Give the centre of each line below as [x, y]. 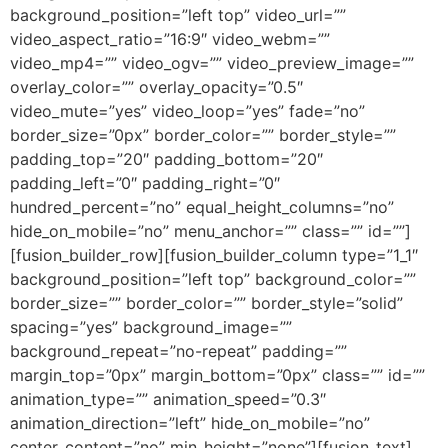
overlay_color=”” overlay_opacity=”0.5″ [156, 87]
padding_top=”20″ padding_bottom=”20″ [166, 159]
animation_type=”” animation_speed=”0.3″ [168, 399]
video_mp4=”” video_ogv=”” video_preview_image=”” [212, 63]
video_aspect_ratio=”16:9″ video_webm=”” [170, 39]
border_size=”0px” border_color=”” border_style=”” [203, 135]
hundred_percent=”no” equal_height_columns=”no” [202, 207]
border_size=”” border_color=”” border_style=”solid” [206, 303]
